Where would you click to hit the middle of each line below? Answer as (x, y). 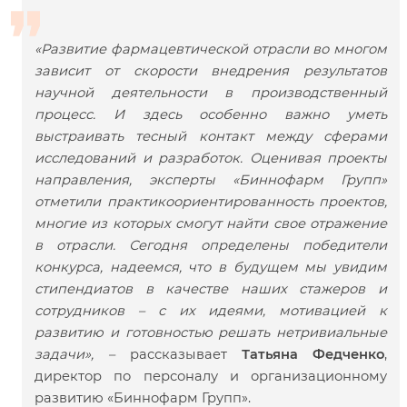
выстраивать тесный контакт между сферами (211, 137)
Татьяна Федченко (313, 355)
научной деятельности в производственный (211, 93)
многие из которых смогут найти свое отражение (211, 224)
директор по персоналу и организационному (211, 377)
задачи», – (82, 355)
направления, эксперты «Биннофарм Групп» (211, 180)
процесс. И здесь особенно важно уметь (211, 115)
